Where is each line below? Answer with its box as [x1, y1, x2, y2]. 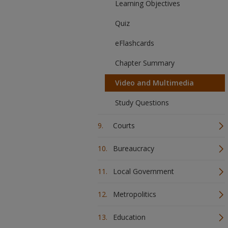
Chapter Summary [115, 58, 175, 68]
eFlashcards [115, 38, 154, 48]
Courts [113, 121, 135, 130]
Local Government [113, 166, 174, 176]
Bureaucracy [113, 144, 154, 153]
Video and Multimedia [115, 78, 194, 88]
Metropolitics [113, 189, 156, 199]
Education [113, 212, 146, 222]
